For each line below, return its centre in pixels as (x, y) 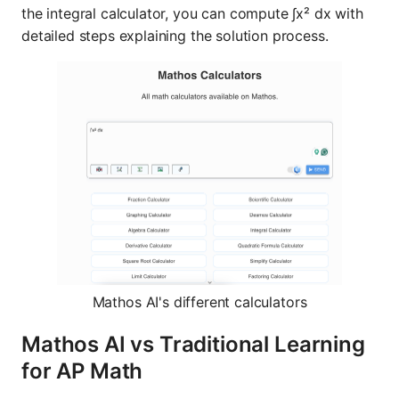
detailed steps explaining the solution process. (175, 35)
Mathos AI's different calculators (199, 302)
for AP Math (82, 371)
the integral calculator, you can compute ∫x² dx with (192, 13)
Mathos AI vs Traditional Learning (193, 345)
